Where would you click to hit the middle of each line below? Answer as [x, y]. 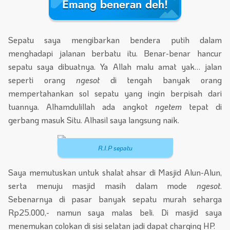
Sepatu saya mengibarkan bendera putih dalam [115, 40]
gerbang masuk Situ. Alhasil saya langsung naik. [94, 120]
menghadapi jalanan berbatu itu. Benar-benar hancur [115, 53]
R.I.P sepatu [115, 148]
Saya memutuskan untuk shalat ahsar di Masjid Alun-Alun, [115, 172]
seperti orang [42, 80]
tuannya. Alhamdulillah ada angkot [82, 106]
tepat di [205, 106]
